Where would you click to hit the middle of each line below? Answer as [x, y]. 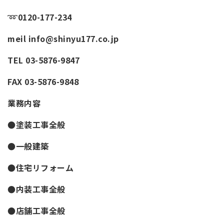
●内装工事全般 [36, 189]
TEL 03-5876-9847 [43, 60]
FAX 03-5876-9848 [43, 81]
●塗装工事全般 [36, 124]
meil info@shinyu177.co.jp [63, 38]
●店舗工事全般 [36, 210]
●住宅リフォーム [40, 167]
